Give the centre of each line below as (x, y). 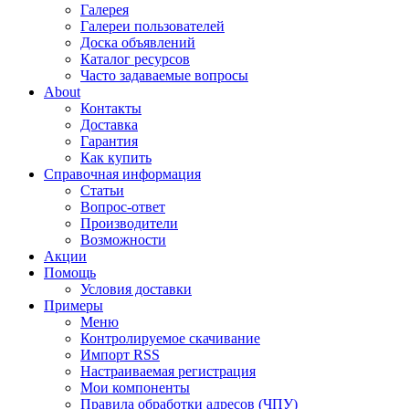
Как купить (116, 157)
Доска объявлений (138, 42)
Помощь (70, 273)
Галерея (105, 10)
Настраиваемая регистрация (168, 371)
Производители (129, 223)
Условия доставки (136, 289)
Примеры (73, 305)
